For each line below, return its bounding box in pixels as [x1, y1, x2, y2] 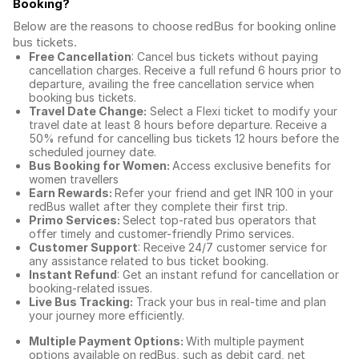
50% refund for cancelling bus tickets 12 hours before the [29, 131, 339, 145]
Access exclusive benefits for [172, 159, 331, 172]
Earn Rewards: [29, 186, 115, 200]
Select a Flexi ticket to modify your [147, 104, 337, 118]
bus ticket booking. [167, 254, 268, 268]
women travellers [29, 172, 119, 186]
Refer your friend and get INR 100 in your [115, 186, 333, 200]
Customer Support [29, 240, 138, 254]
